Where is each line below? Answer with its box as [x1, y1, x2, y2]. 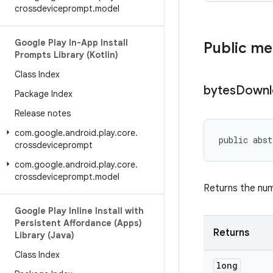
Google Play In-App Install [15, 37, 128, 48]
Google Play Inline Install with [15, 205, 144, 216]
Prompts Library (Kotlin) [15, 49, 118, 60]
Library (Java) [15, 230, 74, 241]
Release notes [15, 108, 71, 119]
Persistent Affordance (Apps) [15, 218, 142, 229]
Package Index [15, 88, 73, 99]
